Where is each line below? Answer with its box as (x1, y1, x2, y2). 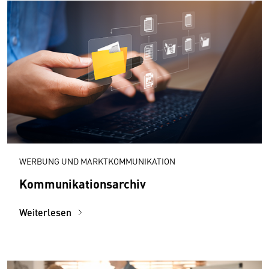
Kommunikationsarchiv (19, 174, 146, 192)
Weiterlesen (19, 205, 74, 219)
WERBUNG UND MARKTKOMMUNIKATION (19, 154, 175, 167)
